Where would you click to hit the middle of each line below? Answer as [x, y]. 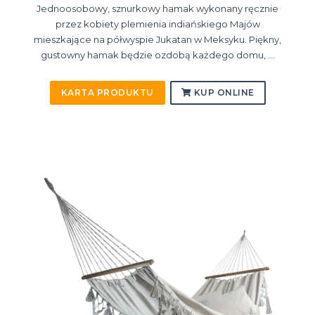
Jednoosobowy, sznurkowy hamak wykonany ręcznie [157, 9]
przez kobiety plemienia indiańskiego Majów [157, 24]
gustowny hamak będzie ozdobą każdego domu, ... [157, 55]
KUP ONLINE [223, 93]
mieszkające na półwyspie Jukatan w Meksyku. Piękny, [157, 40]
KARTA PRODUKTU [107, 93]
